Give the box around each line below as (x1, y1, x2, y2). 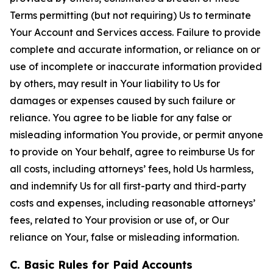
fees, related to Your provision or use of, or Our (10, 214, 229, 226)
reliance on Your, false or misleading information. (10, 231, 239, 243)
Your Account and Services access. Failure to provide (10, 26, 261, 38)
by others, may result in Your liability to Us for (10, 77, 220, 90)
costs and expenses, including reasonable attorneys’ (10, 197, 255, 209)
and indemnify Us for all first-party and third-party (10, 180, 246, 192)
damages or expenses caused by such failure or (10, 94, 235, 107)
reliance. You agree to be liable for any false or (10, 112, 232, 124)
